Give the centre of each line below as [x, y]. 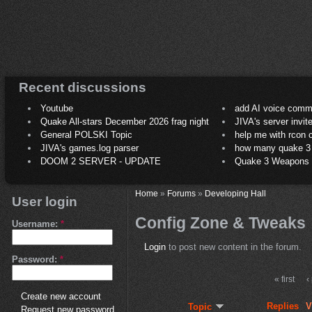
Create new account [61, 297]
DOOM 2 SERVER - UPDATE [101, 162]
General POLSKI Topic [86, 135]
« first [285, 279]
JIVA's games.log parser [89, 148]
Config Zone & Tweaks [220, 223]
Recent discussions [83, 87]
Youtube [57, 109]
